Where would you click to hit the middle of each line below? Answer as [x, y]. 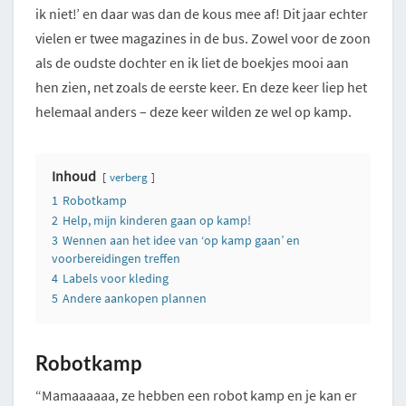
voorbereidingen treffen [116, 259]
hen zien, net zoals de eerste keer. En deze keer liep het [201, 87]
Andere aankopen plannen [135, 299]
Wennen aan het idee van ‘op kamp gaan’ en [181, 241]
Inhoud [74, 176]
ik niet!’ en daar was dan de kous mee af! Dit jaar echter [202, 14]
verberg [129, 177]
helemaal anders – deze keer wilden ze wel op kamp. [193, 112]
